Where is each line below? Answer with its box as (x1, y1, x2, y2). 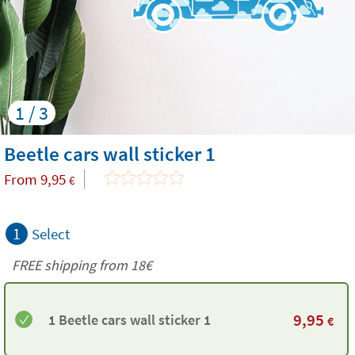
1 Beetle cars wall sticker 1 (48, 310, 211, 329)
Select (32, 224, 70, 243)
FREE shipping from (12, 256, 131, 274)
